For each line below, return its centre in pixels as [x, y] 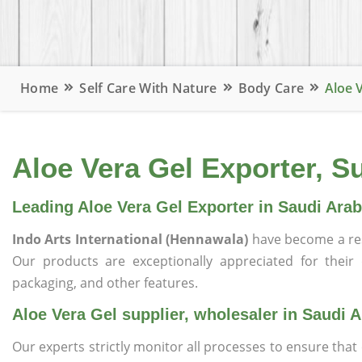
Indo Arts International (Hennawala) [132, 239]
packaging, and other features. [105, 283]
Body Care [271, 88]
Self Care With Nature [148, 88]
